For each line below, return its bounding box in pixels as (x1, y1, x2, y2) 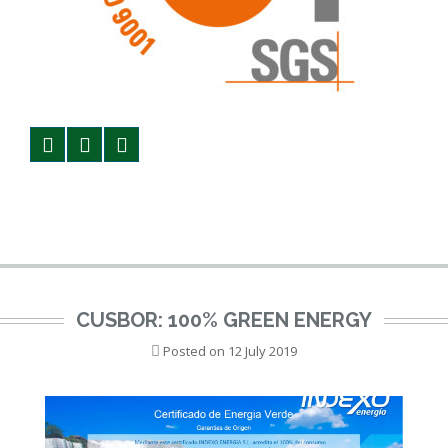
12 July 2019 (228, 342, 297, 360)
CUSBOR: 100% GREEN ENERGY (76, 308, 372, 332)
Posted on (160, 342, 228, 360)
